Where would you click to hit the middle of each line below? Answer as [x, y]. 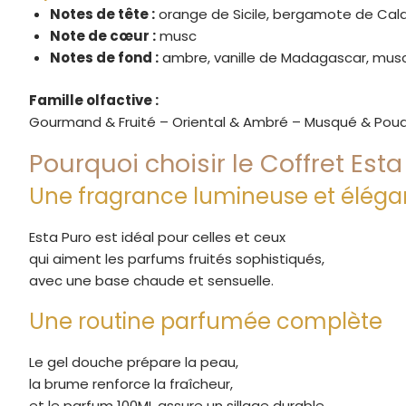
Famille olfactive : [94, 100]
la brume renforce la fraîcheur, [131, 383]
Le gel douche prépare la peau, [134, 362]
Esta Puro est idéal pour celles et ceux [157, 237]
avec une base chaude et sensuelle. [151, 280]
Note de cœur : [102, 36]
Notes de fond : [104, 58]
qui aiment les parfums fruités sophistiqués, [177, 258]
